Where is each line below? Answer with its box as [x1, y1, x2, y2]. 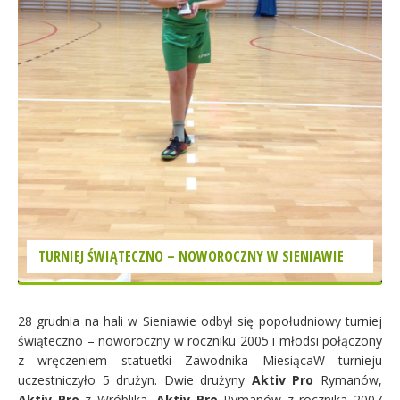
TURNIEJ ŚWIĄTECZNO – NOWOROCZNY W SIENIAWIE [38, 246, 344, 266]
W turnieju [312, 351, 383, 369]
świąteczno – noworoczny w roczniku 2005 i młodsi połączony [18, 331, 382, 349]
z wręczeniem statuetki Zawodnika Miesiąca [18, 351, 313, 369]
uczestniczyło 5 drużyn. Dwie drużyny [18, 371, 252, 388]
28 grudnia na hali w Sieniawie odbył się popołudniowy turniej [18, 312, 382, 329]
